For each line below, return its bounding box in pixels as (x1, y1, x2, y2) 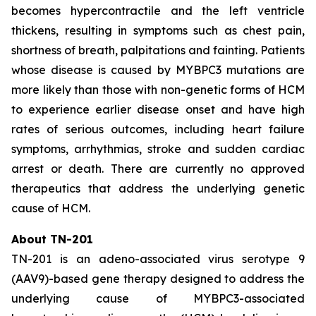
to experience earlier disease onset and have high (11, 102, 305, 116)
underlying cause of (11, 291, 193, 305)
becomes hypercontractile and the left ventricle (11, 3, 305, 18)
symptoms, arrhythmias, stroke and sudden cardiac (11, 141, 305, 156)
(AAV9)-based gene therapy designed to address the (11, 271, 305, 286)
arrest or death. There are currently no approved (11, 161, 305, 176)
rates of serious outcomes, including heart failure (11, 121, 305, 136)
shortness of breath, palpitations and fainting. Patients (11, 42, 305, 57)
